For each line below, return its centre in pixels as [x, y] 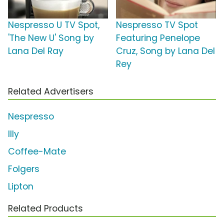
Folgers [24, 169]
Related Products [45, 209]
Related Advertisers [51, 92]
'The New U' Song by [51, 38]
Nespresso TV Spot [157, 25]
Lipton [21, 187]
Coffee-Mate [37, 152]
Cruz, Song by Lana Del [165, 51]
